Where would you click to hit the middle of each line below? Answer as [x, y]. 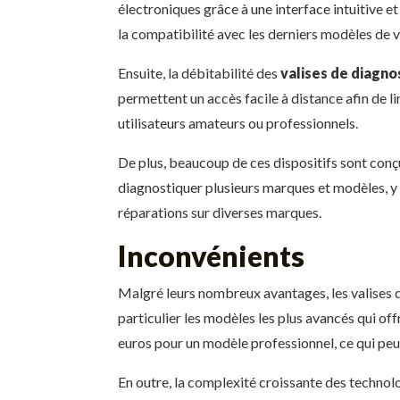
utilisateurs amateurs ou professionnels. [238, 123]
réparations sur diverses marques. [220, 212]
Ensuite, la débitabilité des [199, 73]
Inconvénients [211, 256]
